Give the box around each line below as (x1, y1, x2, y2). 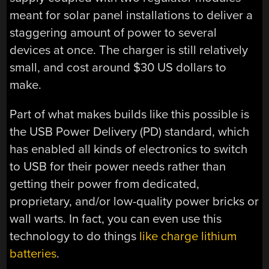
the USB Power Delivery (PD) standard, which (10, 124, 250, 140)
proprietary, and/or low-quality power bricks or (10, 194, 259, 210)
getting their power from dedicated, (10, 177, 200, 192)
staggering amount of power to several (10, 25, 217, 40)
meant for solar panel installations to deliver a (10, 7, 253, 23)
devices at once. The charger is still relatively (10, 42, 249, 58)
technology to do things (10, 229, 140, 244)
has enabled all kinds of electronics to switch (10, 142, 248, 157)
